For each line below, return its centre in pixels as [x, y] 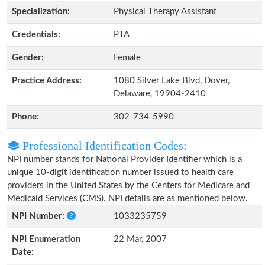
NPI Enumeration [46, 239]
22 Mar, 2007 [140, 239]
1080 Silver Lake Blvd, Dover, [172, 81]
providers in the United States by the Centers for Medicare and [128, 185]
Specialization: [41, 12]
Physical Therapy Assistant [165, 12]
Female [127, 58]
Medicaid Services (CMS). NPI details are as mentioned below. [127, 198]
